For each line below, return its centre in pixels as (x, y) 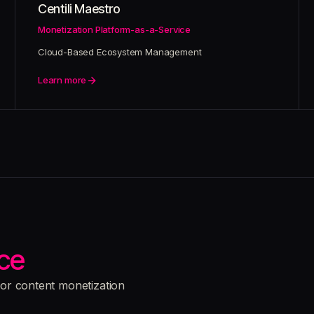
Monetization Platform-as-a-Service (115, 29)
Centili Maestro (79, 9)
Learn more (62, 80)
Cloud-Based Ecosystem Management (120, 52)
